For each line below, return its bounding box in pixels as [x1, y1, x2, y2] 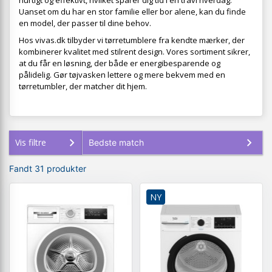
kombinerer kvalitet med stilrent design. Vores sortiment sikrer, [19, 46, 250, 58]
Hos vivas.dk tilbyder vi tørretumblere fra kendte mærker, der [19, 35, 245, 46]
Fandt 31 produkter [9, 163, 86, 174]
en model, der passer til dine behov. [19, 18, 151, 29]
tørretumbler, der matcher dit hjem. [19, 81, 147, 92]
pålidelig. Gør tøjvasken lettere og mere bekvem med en [19, 69, 225, 81]
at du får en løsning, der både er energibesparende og [19, 58, 220, 69]
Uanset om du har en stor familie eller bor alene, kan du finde [19, 6, 246, 18]
